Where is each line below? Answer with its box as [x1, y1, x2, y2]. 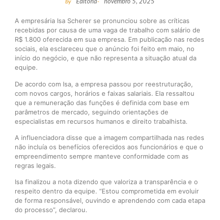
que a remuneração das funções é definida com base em [15, 98, 189, 107]
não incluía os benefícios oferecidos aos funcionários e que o [15, 142, 203, 151]
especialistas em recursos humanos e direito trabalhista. [15, 117, 188, 125]
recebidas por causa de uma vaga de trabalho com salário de [15, 26, 200, 34]
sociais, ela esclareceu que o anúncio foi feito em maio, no [15, 45, 194, 53]
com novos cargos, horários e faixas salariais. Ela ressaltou [15, 89, 194, 97]
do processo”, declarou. [15, 206, 87, 214]
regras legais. [15, 161, 56, 169]
